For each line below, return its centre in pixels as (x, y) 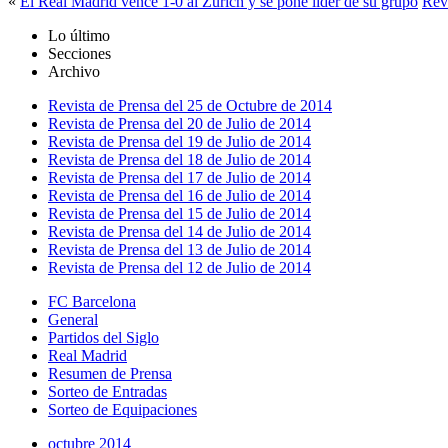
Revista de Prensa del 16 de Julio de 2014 (179, 196)
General (73, 320)
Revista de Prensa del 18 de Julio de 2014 (179, 160)
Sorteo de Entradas (107, 392)
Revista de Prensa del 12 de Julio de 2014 (179, 268)
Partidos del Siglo (103, 338)
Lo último (79, 36)
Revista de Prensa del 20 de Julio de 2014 (179, 124)
